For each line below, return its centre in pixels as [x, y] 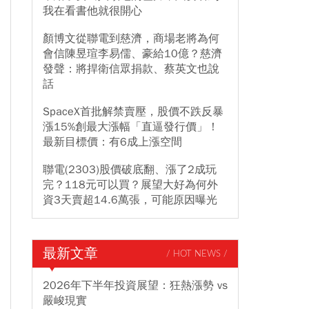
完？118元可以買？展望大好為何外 [130, 185]
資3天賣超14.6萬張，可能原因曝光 [130, 200]
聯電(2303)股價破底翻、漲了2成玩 [130, 170]
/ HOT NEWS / [197, 254]
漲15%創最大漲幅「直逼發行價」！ [131, 127]
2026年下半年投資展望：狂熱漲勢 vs [135, 286]
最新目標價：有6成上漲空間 [112, 142]
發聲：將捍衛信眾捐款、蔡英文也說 [131, 69]
